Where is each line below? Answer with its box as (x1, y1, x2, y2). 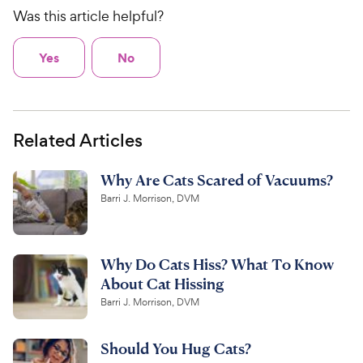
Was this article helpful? (13, 6, 164, 26)
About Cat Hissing (100, 273, 224, 293)
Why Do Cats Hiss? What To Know (100, 254, 334, 273)
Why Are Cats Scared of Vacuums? (100, 169, 333, 189)
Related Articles (13, 127, 143, 153)
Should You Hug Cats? (100, 338, 251, 357)
